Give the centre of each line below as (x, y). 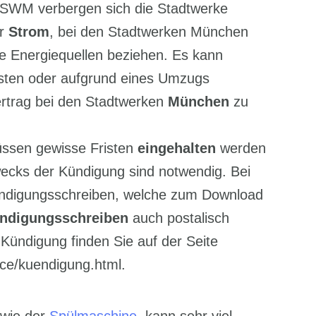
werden (241, 148)
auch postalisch (178, 218)
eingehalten (176, 148)
